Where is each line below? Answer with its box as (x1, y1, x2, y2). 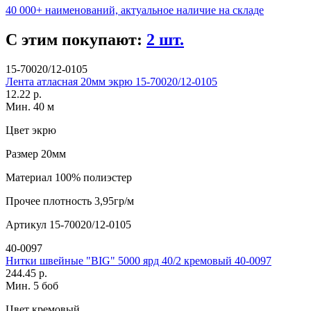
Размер (6, 148, 38, 160)
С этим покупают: (6, 31, 146, 49)
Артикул (6, 219, 47, 231)
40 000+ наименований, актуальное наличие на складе (6, 4, 264, 17)
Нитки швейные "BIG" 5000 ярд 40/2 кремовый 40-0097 (6, 255, 271, 267)
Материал (6, 171, 52, 184)
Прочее (6, 195, 40, 208)
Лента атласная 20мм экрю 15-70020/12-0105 (6, 76, 217, 88)
